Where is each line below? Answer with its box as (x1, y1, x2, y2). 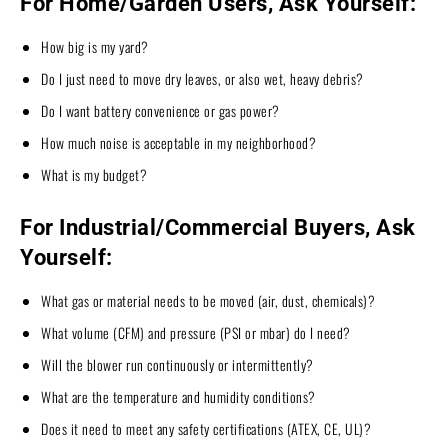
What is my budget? (41, 163, 147, 185)
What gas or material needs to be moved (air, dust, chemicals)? (41, 289, 375, 311)
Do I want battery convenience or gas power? (41, 99, 280, 121)
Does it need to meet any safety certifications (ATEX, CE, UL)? (41, 417, 371, 439)
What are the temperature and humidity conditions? (41, 385, 316, 407)
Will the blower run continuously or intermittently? (41, 353, 314, 375)
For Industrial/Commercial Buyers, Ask (20, 214, 416, 240)
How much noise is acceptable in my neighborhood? (41, 131, 316, 153)
